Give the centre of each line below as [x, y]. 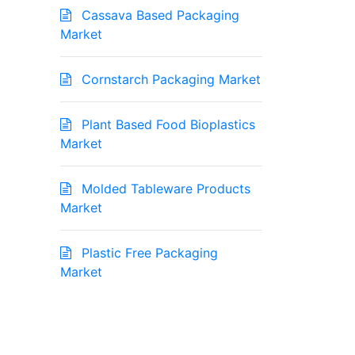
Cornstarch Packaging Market [169, 80]
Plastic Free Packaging [148, 253]
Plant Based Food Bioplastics [166, 125]
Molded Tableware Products [164, 189]
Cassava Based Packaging [158, 15]
